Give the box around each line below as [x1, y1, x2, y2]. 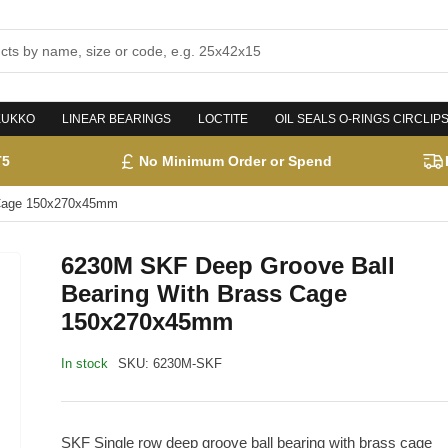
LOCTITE [198, 112, 248, 127]
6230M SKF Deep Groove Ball [61, 252, 395, 280]
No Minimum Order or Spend [138, 153, 332, 170]
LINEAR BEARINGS [62, 112, 171, 127]
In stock [61, 356, 108, 372]
